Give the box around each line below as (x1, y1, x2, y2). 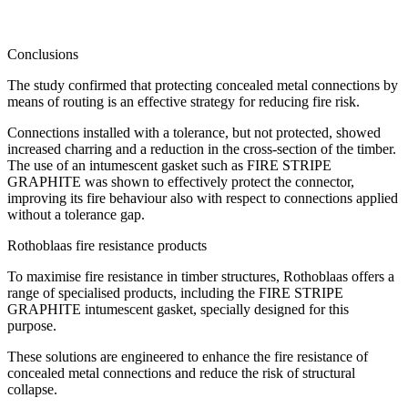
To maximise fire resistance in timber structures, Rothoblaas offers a (7, 268, 394, 284)
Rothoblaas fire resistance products (7, 237, 207, 253)
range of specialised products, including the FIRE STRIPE (7, 284, 343, 301)
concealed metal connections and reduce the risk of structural (7, 364, 355, 381)
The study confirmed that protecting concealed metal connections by (7, 76, 398, 93)
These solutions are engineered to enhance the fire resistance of (7, 348, 368, 364)
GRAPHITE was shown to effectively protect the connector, (7, 173, 354, 189)
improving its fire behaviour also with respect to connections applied (7, 189, 398, 206)
